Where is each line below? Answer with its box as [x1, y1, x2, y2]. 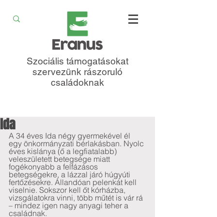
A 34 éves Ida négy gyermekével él [9, 131, 132, 140]
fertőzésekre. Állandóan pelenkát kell [9, 177, 139, 187]
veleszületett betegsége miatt [9, 154, 112, 164]
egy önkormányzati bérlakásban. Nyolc [9, 139, 146, 148]
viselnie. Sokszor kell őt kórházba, [9, 185, 127, 195]
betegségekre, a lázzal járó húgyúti [9, 170, 132, 179]
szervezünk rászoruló [32, 66, 123, 77]
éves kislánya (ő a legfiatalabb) [9, 146, 119, 156]
